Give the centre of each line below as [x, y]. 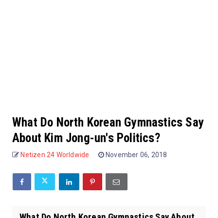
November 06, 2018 [136, 154]
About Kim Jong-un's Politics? [86, 138]
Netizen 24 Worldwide [55, 154]
